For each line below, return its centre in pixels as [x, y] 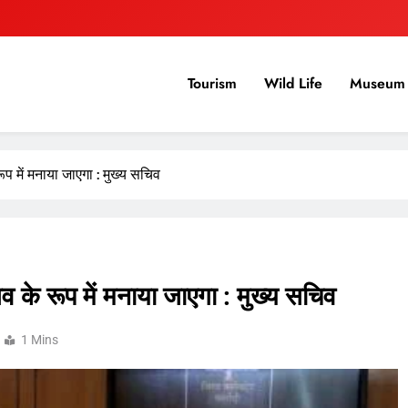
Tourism [212, 84]
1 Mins [40, 339]
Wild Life [293, 84]
